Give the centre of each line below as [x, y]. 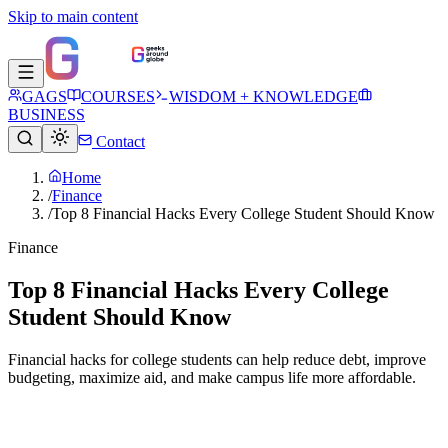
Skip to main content [73, 16]
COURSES [118, 96]
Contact [118, 141]
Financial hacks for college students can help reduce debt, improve [217, 359]
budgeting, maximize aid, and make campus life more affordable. [212, 377]
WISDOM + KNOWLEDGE [263, 96]
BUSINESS [46, 114]
